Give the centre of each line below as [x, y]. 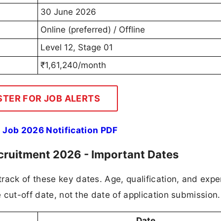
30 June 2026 [68, 12]
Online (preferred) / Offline [93, 30]
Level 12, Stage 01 [77, 48]
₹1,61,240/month [73, 65]
